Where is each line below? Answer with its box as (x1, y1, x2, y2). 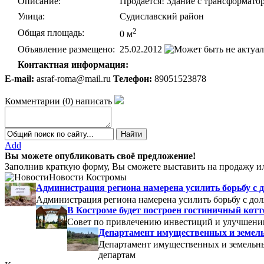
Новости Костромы (49, 171, 127, 182)
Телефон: (113, 73, 152, 84)
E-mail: (5, 73, 34, 84)
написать (75, 95, 112, 106)
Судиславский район (120, 11, 204, 21)
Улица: (18, 11, 45, 21)
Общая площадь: (18, 27, 84, 38)
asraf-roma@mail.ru (34, 73, 111, 84)
